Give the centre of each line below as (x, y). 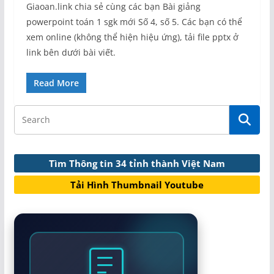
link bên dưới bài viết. (71, 53)
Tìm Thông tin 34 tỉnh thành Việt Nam (137, 164)
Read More (56, 83)
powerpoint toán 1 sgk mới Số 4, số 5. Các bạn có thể (134, 22)
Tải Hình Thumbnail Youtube (137, 185)
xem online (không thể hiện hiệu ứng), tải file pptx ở (132, 37)
